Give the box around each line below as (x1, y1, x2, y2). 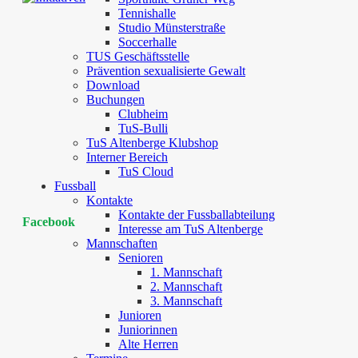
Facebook (22, 215, 75, 229)
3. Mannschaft (150, 294, 222, 308)
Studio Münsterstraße (118, 21, 225, 34)
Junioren (118, 308, 161, 322)
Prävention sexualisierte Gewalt (86, 64, 245, 78)
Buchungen (86, 93, 145, 106)
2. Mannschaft (150, 280, 222, 293)
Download (86, 78, 140, 92)
